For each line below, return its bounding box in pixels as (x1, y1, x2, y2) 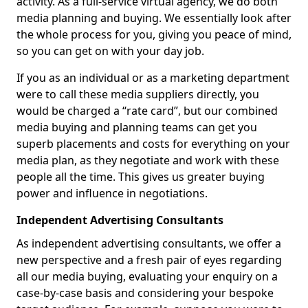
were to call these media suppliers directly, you (16, 87, 259, 102)
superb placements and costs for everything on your (16, 136, 290, 151)
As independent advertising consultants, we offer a (16, 236, 281, 251)
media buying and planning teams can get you (16, 120, 257, 135)
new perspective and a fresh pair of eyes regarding (16, 252, 282, 267)
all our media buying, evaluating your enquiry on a (16, 269, 278, 284)
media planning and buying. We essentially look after (16, 10, 291, 25)
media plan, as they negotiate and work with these (16, 153, 279, 168)
